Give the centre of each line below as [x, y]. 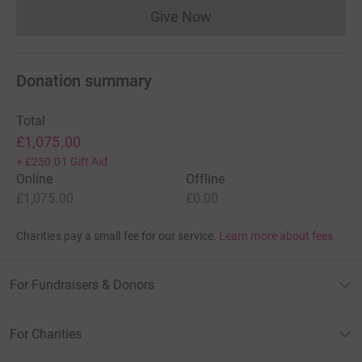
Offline [206, 179]
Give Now [181, 16]
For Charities [46, 334]
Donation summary [84, 80]
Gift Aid [89, 161]
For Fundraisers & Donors [82, 284]
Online [35, 179]
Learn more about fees [276, 236]
